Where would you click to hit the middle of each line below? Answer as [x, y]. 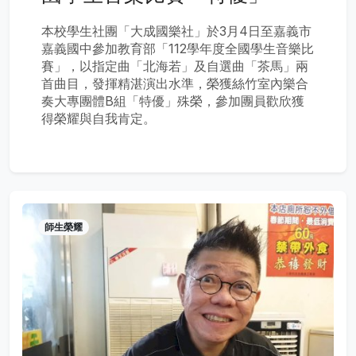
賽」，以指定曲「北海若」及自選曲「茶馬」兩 [175, 66]
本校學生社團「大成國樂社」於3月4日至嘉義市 [176, 31]
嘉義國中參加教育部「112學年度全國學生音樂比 [178, 49]
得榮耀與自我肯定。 [99, 119]
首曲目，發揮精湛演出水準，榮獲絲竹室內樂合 [175, 84]
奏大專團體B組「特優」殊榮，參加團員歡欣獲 [173, 101]
